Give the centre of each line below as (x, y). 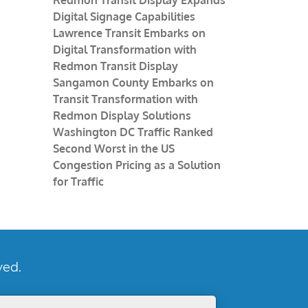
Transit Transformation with (125, 99)
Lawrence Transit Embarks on (129, 33)
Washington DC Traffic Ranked (133, 132)
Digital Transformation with (125, 49)
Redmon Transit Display (115, 66)
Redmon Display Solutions (122, 115)
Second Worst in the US (114, 148)
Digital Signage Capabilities (124, 16)
